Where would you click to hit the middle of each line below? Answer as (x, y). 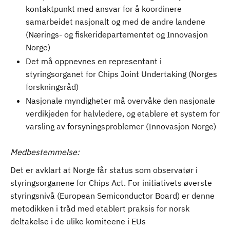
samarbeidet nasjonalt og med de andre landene (116, 22)
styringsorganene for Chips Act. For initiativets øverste (111, 183)
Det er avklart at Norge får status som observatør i (104, 170)
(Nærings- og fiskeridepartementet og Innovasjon (117, 34)
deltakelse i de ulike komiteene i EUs (78, 221)
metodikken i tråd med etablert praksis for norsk (100, 208)
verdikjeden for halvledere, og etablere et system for (123, 113)
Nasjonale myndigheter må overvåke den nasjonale (120, 101)
